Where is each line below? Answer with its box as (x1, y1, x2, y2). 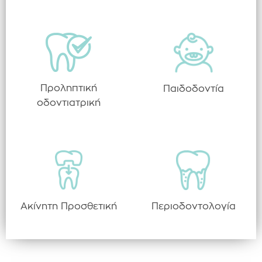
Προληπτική (40, 84, 97, 94)
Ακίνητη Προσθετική (20, 202, 117, 212)
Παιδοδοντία (163, 84, 224, 94)
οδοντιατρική (37, 98, 101, 108)
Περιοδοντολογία (151, 202, 236, 212)
